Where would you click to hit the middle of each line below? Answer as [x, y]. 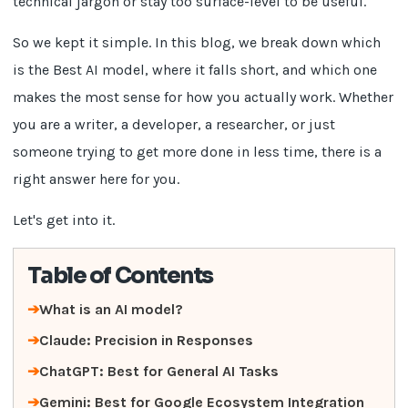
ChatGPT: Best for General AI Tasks [159, 371]
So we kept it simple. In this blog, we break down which [197, 42]
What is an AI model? [112, 309]
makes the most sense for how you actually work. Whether [204, 97]
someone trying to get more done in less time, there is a [198, 152]
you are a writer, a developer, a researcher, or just [174, 124]
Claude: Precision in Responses [147, 340]
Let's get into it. [64, 220]
